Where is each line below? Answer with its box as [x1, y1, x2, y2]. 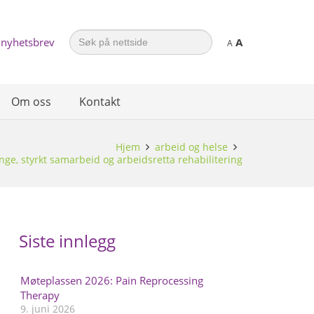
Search [69, 27, 101, 41]
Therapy [20, 288, 60, 302]
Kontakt [79, 94, 121, 109]
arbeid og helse [154, 140, 228, 153]
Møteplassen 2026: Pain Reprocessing [20, 273, 203, 287]
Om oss [11, 94, 51, 109]
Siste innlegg [18, 229, 116, 252]
